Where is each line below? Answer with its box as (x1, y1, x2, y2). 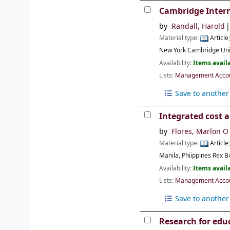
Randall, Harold (171, 21, 225, 32)
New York (159, 46, 186, 55)
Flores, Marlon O (171, 126, 228, 138)
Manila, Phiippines (159, 151, 212, 161)
